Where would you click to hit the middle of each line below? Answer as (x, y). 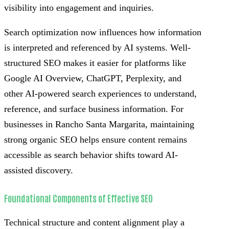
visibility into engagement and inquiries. (79, 7)
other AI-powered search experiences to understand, (100, 93)
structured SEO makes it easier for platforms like (95, 63)
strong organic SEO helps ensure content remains (96, 139)
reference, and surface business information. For (94, 109)
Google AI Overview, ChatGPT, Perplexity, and (93, 78)
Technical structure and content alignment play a (94, 222)
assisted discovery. (39, 170)
